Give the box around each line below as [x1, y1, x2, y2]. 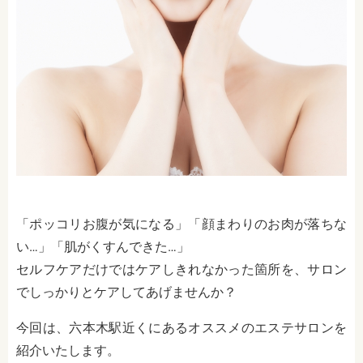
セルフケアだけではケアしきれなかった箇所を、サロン [16, 262, 347, 277]
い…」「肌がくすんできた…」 [16, 239, 190, 254]
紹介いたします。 [16, 343, 120, 358]
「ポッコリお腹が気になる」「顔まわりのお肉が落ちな [16, 216, 347, 232]
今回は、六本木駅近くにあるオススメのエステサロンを [16, 320, 347, 335]
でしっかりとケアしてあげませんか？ [16, 284, 237, 300]
